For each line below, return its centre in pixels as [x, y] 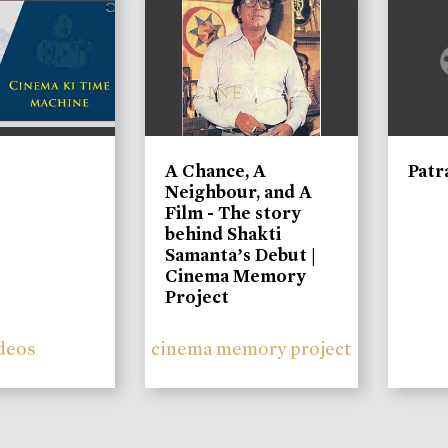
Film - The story [232, 213]
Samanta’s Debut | [240, 255]
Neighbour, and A [238, 192]
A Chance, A [215, 171]
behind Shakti [222, 234]
